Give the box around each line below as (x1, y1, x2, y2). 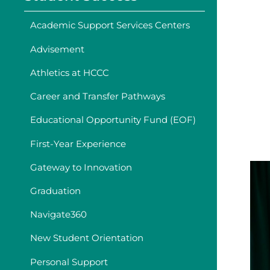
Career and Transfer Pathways (30, 90, 165, 102)
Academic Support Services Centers (30, 19, 190, 31)
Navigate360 (30, 209, 87, 221)
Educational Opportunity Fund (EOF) (30, 114, 196, 126)
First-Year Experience (30, 137, 126, 149)
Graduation (30, 184, 81, 196)
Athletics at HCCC (30, 66, 109, 78)
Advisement (30, 43, 84, 55)
